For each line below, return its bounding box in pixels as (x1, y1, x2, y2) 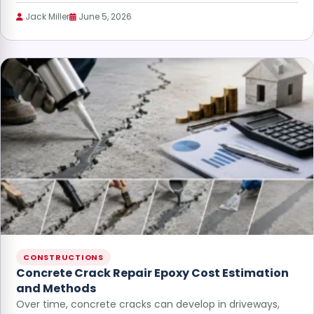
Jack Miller (23, 11, 69, 23)
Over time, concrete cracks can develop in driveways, (16, 296, 280, 311)
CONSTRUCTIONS (23, 251, 104, 263)
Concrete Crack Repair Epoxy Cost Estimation (16, 264, 289, 281)
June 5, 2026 (76, 11, 132, 23)
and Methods (16, 280, 96, 296)
